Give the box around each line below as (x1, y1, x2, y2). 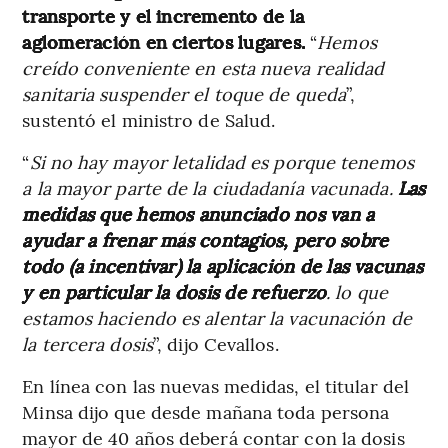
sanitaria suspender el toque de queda (22, 80, 347, 106)
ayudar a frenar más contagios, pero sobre (22, 226, 389, 252)
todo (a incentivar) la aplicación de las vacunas (22, 252, 423, 278)
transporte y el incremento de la (22, 2, 305, 28)
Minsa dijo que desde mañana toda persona (22, 398, 390, 424)
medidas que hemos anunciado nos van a (22, 200, 375, 226)
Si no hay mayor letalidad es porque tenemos (29, 148, 414, 174)
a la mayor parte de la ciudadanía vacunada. (22, 174, 398, 200)
